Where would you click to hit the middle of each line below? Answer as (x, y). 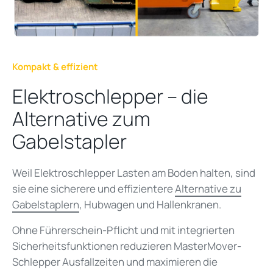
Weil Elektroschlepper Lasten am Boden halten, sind (134, 172)
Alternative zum (81, 119)
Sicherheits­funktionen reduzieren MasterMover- (127, 246)
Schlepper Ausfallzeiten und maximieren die (115, 261)
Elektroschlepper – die (110, 96)
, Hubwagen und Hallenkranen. (151, 204)
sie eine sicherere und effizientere (94, 188)
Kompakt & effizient (55, 66)
